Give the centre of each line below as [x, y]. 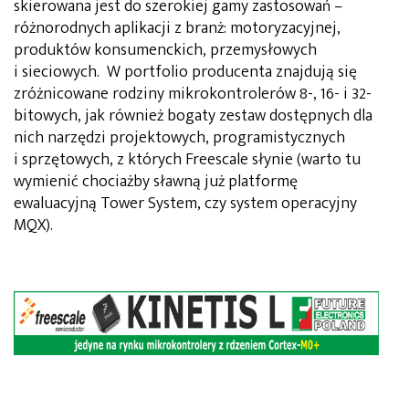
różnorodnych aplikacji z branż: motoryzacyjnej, [177, 28]
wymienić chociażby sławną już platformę [156, 181]
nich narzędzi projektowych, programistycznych [179, 137]
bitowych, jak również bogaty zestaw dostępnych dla [193, 115]
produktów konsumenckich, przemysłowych [165, 50]
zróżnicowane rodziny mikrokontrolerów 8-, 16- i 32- [193, 94]
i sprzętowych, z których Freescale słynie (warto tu [187, 159]
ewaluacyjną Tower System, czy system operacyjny [185, 203]
